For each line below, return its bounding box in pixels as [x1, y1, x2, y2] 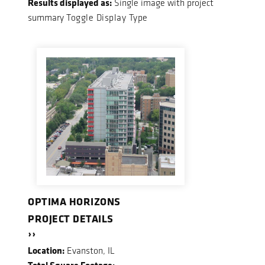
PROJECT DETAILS [28, 211, 114, 225]
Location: [28, 243, 64, 257]
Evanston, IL [64, 244, 115, 256]
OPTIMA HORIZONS [28, 194, 121, 209]
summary [28, 12, 66, 24]
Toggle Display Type [66, 12, 148, 24]
